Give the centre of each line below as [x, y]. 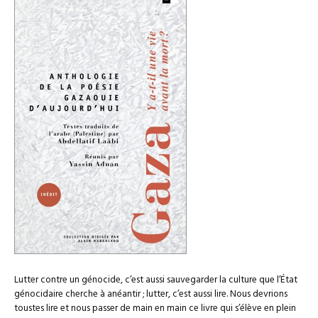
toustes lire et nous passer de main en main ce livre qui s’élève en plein [155, 309]
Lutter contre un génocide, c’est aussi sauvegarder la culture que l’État [156, 280]
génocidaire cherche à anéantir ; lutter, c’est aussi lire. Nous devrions [151, 295]
